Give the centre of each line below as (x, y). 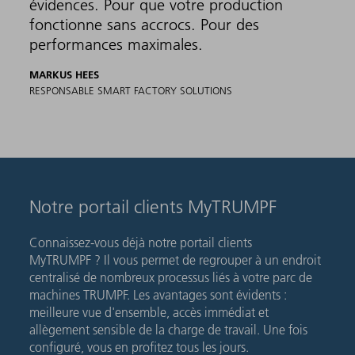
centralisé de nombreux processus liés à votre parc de (171, 277)
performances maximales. (116, 44)
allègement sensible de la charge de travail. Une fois (169, 329)
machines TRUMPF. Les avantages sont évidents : (158, 294)
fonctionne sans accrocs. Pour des (145, 24)
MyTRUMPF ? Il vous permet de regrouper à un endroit (176, 260)
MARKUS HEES (65, 74)
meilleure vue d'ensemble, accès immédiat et (149, 312)
